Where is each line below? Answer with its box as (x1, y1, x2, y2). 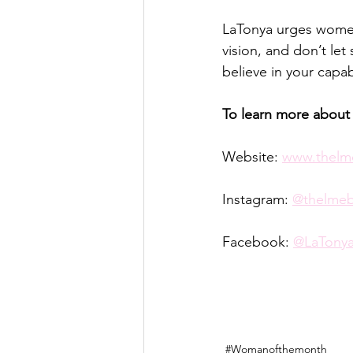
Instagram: (222, 191, 292, 209)
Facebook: (222, 233, 293, 251)
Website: (222, 148, 282, 166)
